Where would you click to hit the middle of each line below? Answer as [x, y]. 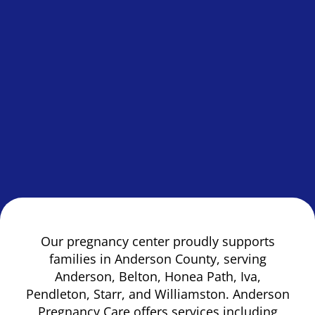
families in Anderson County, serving [157, 259]
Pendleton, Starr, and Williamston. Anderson [157, 294]
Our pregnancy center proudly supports [157, 242]
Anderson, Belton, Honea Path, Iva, [157, 277]
